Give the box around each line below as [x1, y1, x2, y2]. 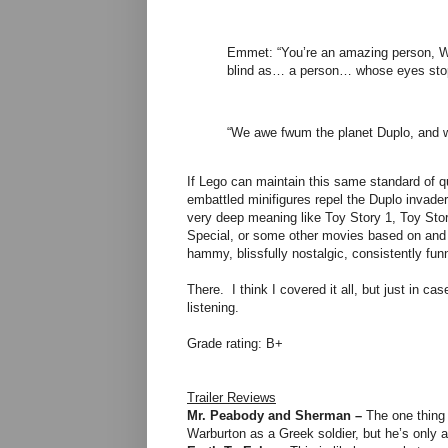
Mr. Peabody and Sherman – [187, 408, 362, 424]
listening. [187, 300, 239, 316]
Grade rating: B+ [187, 336, 283, 352]
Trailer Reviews [187, 390, 276, 406]
